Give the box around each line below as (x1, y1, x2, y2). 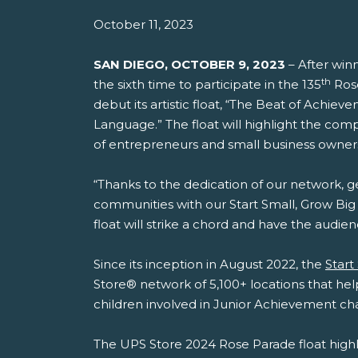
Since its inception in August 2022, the (93, 257, 325, 272)
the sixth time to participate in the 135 (93, 77, 321, 93)
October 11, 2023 (93, 17, 193, 33)
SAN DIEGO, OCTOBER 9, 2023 (93, 57, 285, 73)
